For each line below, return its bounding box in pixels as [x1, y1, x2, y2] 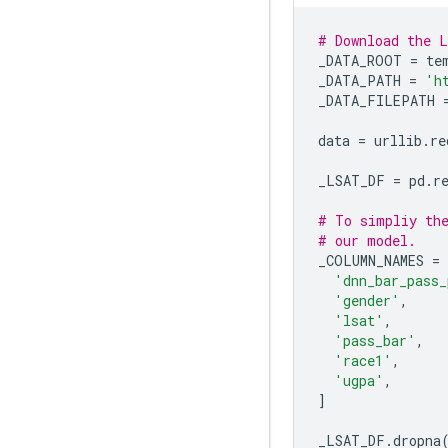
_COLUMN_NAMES [318, 250, 432, 270]
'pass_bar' [334, 330, 416, 350]
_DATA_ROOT [318, 50, 410, 70]
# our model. [318, 230, 416, 250]
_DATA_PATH [318, 70, 409, 90]
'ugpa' [334, 370, 384, 390]
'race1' [334, 350, 392, 370]
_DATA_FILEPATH [318, 90, 443, 110]
